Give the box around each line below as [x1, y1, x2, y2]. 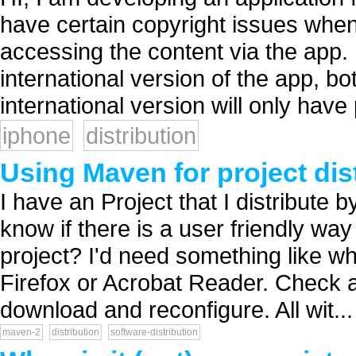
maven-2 [2, 327, 41, 338]
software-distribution [110, 327, 198, 338]
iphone [2, 122, 71, 149]
